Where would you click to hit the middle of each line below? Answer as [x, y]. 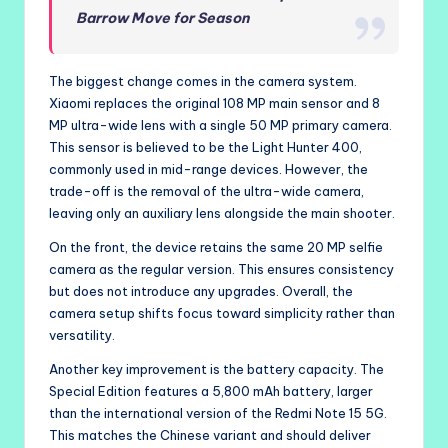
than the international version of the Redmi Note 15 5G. [218, 412]
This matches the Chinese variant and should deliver [210, 434]
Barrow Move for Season [163, 17]
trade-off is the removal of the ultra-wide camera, [206, 190]
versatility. [82, 334]
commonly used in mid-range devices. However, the [208, 168]
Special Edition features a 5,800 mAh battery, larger [211, 390]
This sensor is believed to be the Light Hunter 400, [205, 146]
